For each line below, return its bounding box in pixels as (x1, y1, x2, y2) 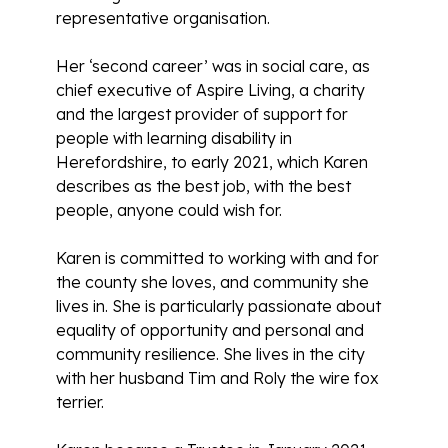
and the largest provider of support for (56, 103, 348, 124)
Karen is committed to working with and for (56, 247, 379, 268)
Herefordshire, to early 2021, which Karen (56, 151, 368, 172)
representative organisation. (56, 7, 270, 28)
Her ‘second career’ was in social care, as (56, 55, 370, 76)
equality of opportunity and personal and (56, 319, 364, 340)
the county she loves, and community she (56, 271, 369, 292)
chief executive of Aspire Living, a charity (56, 79, 365, 100)
